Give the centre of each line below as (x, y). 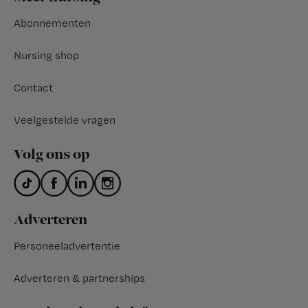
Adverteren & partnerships (79, 278)
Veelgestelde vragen (65, 120)
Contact (33, 87)
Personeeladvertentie (67, 245)
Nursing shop (46, 55)
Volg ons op (52, 154)
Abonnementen (52, 23)
